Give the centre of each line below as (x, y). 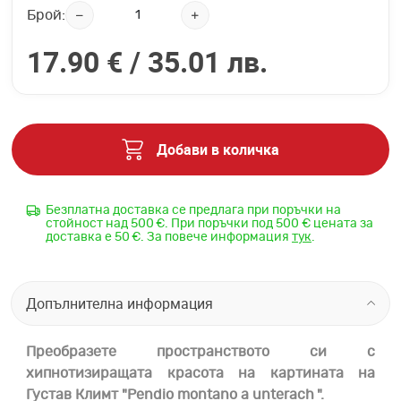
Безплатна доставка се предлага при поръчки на (193, 211)
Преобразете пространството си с (200, 352)
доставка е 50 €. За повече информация (169, 238)
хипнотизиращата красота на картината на (200, 374)
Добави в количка (218, 150)
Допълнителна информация (119, 304)
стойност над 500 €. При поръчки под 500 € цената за (209, 224)
